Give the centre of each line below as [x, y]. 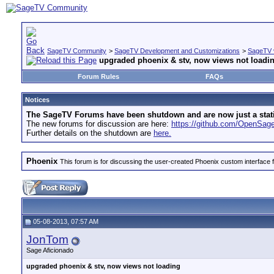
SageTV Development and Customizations [177, 51]
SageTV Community [77, 51]
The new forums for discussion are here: [99, 124]
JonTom [47, 239]
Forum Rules [98, 76]
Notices [37, 100]
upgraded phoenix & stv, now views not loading [103, 266]
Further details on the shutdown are [90, 133]
